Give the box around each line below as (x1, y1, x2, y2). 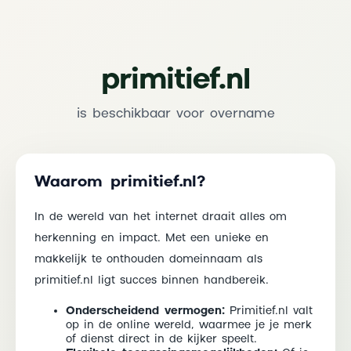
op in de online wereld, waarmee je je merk (66, 318, 312, 331)
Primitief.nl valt (225, 304, 313, 317)
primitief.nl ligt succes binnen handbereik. (34, 273, 269, 287)
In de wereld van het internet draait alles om (34, 210, 287, 223)
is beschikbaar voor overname (76, 107, 275, 122)
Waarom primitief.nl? (34, 173, 206, 192)
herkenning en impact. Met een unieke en (34, 231, 269, 244)
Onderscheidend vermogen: (66, 304, 225, 317)
